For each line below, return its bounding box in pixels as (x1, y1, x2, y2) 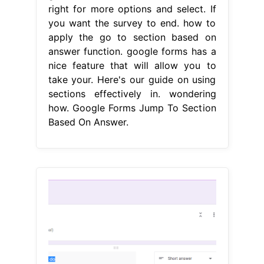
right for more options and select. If (48, 2, 216, 15)
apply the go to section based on (48, 31, 216, 43)
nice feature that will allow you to (48, 59, 216, 71)
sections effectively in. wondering (48, 87, 216, 100)
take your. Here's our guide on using (48, 73, 216, 85)
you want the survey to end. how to (48, 16, 216, 29)
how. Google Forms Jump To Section (48, 101, 216, 114)
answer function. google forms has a (48, 45, 216, 57)
